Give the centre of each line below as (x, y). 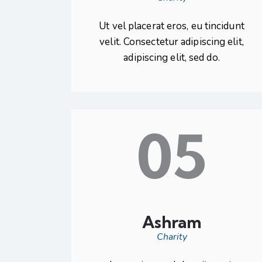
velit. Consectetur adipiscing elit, (172, 42)
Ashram (172, 222)
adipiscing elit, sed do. (172, 58)
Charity (172, 237)
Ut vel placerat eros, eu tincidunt (172, 26)
